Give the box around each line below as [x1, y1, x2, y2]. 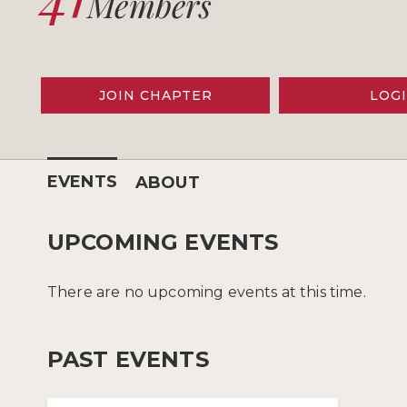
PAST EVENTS [47, 345, 209, 372]
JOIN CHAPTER [98, 86, 213, 104]
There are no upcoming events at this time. [47, 283, 366, 301]
